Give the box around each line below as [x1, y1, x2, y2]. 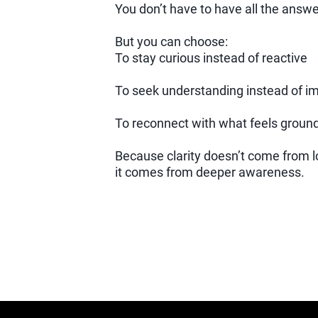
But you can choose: [114, 34, 228, 50]
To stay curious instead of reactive [114, 50, 307, 66]
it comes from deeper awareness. [114, 165, 305, 180]
